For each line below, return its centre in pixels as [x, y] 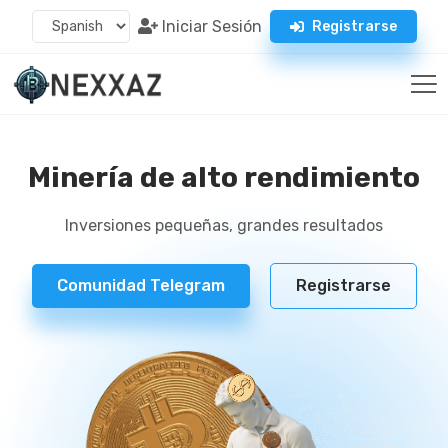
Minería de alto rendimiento [224, 177]
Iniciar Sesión [209, 26]
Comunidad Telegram [140, 285]
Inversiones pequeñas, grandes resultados [224, 225]
